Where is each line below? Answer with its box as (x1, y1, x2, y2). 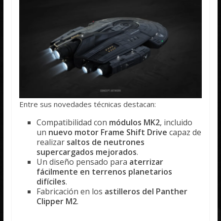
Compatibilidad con (37, 117, 110, 128)
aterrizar (129, 156, 164, 168)
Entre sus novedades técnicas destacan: (19, 99, 156, 110)
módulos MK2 (109, 117, 160, 128)
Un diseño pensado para (37, 156, 130, 168)
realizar (37, 137, 67, 148)
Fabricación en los (37, 186, 105, 197)
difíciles (37, 176, 66, 187)
